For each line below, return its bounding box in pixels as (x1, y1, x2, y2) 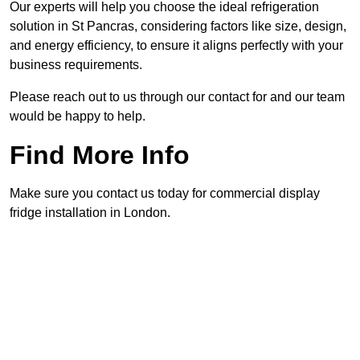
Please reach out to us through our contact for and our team (10, 90, 345, 104)
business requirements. (10, 58, 142, 72)
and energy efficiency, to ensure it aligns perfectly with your (10, 39, 343, 53)
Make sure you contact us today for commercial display (10, 186, 320, 201)
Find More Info (10, 141, 190, 170)
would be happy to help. (10, 109, 145, 124)
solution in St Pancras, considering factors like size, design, (10, 19, 346, 34)
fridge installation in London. (10, 206, 170, 220)
